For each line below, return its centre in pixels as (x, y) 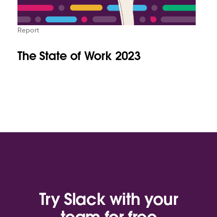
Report (28, 30)
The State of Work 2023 (79, 56)
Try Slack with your (108, 200)
